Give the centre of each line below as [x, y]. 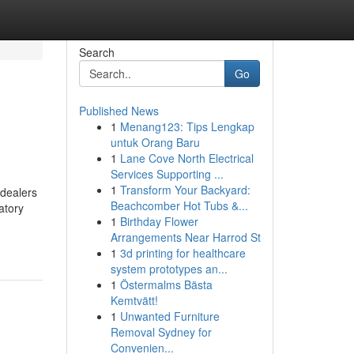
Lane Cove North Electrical [186, 158]
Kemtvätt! [134, 300]
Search [96, 52]
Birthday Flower [159, 221]
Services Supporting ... [167, 174]
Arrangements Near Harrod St [185, 237]
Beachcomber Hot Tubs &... [179, 205]
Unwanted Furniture [169, 316]
